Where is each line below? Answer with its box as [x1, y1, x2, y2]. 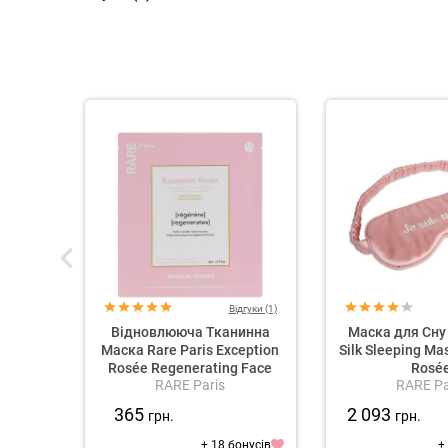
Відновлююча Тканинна [110, 323, 270, 340]
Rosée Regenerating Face [108, 359, 273, 376]
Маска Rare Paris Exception [101, 341, 280, 358]
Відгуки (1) [228, 302, 277, 314]
